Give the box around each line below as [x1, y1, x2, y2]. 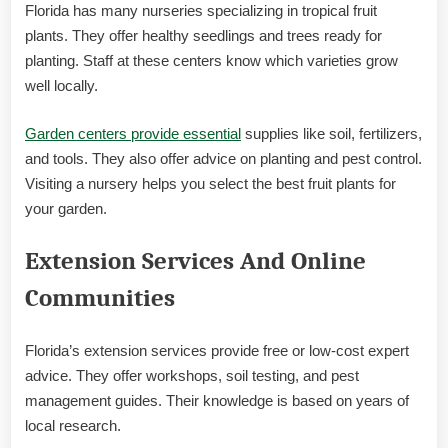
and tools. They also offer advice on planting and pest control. [25, 149, 422, 167]
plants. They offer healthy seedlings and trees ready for [25, 27, 382, 45]
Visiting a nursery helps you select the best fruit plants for [25, 174, 396, 192]
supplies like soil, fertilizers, [241, 124, 422, 142]
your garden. [25, 199, 107, 217]
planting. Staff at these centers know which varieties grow [25, 52, 398, 70]
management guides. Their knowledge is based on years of [25, 391, 409, 409]
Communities [25, 284, 175, 313]
